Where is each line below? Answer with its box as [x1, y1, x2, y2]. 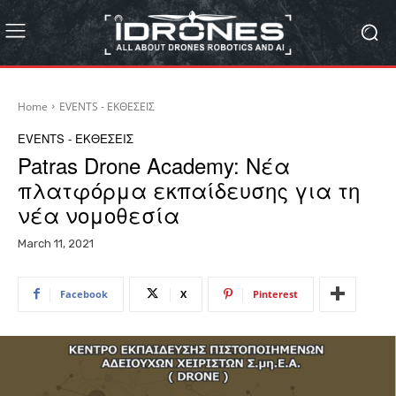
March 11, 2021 [18, 236, 94, 250]
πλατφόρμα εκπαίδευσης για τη [18, 173, 360, 205]
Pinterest [253, 286, 298, 301]
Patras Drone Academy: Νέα [18, 148, 290, 180]
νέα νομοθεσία [18, 198, 179, 230]
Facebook [60, 286, 108, 301]
